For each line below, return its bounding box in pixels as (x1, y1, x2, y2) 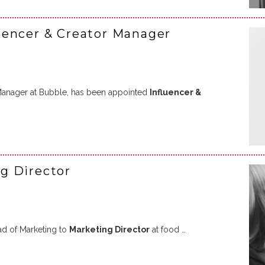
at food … (150, 225, 186, 234)
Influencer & (150, 88, 201, 97)
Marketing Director (69, 225, 150, 234)
